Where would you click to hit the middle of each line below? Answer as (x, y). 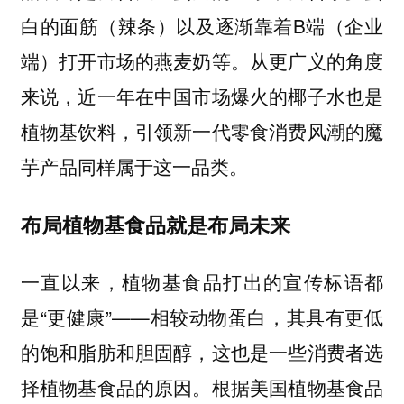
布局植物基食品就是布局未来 (155, 224)
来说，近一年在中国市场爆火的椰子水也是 (202, 96)
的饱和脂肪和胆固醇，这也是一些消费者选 (202, 352)
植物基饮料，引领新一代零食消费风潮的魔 (202, 131)
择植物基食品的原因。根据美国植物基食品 (202, 387)
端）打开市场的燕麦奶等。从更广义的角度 (202, 61)
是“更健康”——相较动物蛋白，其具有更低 (202, 317)
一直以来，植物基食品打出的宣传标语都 (202, 282)
